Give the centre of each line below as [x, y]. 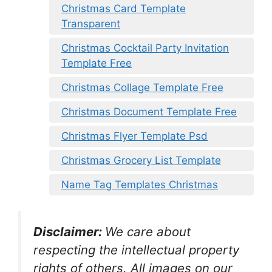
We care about [148, 232]
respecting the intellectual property [136, 250]
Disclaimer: [69, 232]
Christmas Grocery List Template [141, 160]
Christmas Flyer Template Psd [134, 136]
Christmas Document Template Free [149, 111]
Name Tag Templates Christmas [140, 184]
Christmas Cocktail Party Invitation [145, 48]
